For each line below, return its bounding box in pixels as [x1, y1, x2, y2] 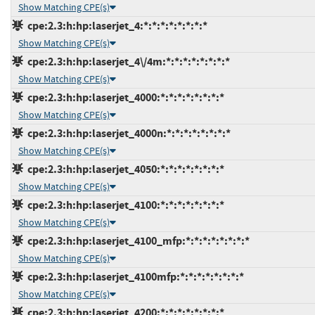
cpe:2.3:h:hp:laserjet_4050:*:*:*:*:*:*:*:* [23, 161, 224, 176]
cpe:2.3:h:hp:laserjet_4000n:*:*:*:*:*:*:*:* [23, 125, 231, 141]
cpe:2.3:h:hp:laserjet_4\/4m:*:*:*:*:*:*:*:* [23, 53, 230, 69]
